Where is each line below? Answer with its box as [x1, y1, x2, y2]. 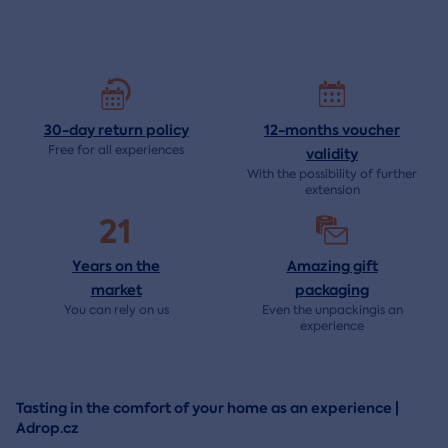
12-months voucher [264, 120, 400, 141]
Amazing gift [286, 256, 378, 277]
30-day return [43, 120, 146, 141]
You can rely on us [63, 302, 169, 319]
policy [145, 120, 189, 141]
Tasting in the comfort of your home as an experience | [16, 398, 399, 419]
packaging [295, 280, 369, 301]
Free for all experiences [48, 142, 184, 159]
